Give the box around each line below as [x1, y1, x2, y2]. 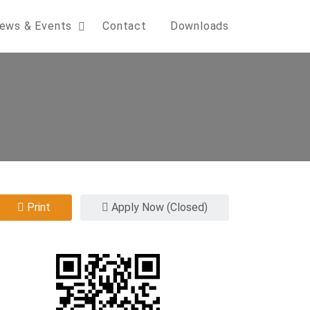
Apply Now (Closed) [109, 201, 208, 214]
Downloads [170, 19, 229, 33]
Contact [102, 19, 147, 33]
